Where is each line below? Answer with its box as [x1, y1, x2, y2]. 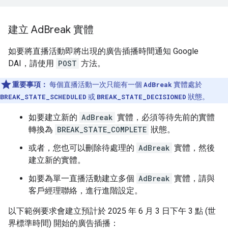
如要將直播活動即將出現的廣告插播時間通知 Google [8, 46, 198, 56]
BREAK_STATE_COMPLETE [57, 125, 147, 134]
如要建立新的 [28, 112, 79, 122]
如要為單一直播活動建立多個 [28, 174, 136, 183]
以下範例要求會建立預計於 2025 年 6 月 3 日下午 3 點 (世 [8, 206, 216, 216]
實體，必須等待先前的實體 [115, 112, 215, 122]
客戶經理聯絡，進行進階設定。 [28, 186, 142, 195]
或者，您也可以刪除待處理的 [28, 143, 136, 153]
